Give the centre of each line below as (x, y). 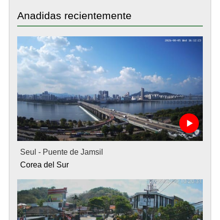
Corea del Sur (44, 165)
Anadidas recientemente (74, 15)
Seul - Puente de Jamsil (61, 152)
